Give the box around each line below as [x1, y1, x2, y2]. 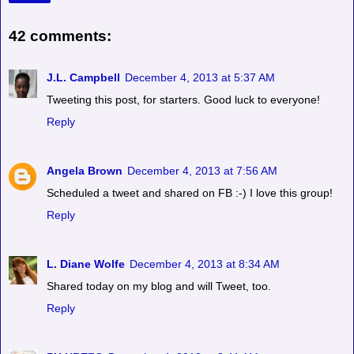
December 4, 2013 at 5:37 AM [125, 70, 275, 84]
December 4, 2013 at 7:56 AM [127, 164, 277, 177]
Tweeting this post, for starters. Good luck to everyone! [47, 92, 320, 106]
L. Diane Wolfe [47, 257, 125, 270]
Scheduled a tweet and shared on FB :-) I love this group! [47, 186, 333, 199]
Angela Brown [47, 164, 122, 177]
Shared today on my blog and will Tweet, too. [47, 279, 271, 292]
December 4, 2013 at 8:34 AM [130, 257, 280, 270]
